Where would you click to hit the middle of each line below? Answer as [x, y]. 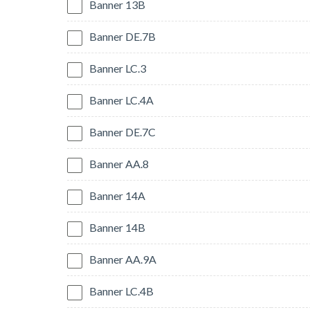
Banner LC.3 [118, 69]
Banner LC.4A [121, 100]
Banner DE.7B [122, 37]
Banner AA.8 [119, 164]
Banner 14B [117, 228]
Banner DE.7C [122, 132]
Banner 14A [117, 196]
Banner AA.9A [123, 259]
